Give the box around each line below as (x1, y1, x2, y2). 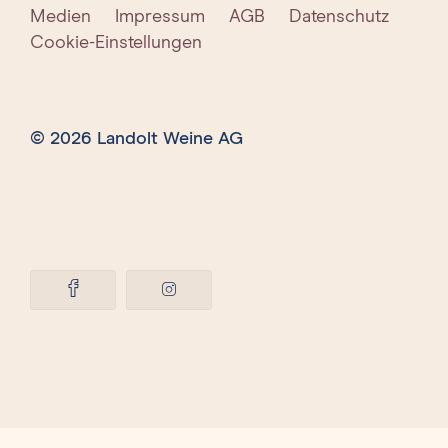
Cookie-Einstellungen (30, 34, 202, 52)
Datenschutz (289, 8, 389, 26)
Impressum (115, 8, 205, 26)
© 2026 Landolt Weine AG (30, 130, 243, 148)
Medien (30, 8, 91, 26)
